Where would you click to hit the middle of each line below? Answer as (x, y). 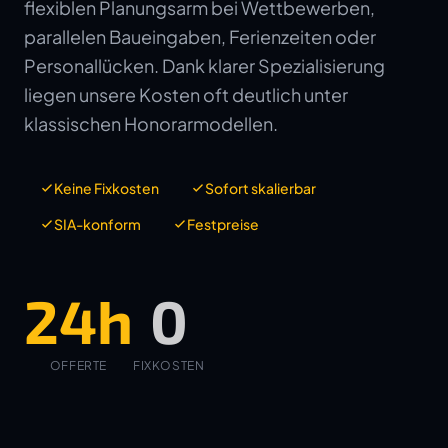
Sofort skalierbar (260, 188)
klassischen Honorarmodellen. (151, 123)
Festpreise (223, 224)
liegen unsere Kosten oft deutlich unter (186, 94)
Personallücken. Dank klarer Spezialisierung (204, 65)
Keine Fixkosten (106, 188)
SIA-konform (97, 224)
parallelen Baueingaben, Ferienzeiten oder (200, 36)
